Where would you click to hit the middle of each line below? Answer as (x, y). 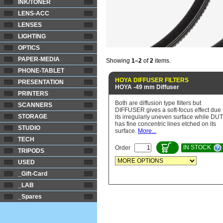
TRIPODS (31, 151)
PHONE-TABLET (41, 71)
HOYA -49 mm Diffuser (147, 87)
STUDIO (29, 128)
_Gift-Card (33, 174)
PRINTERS (33, 94)
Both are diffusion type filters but (158, 103)
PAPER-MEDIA (39, 59)
